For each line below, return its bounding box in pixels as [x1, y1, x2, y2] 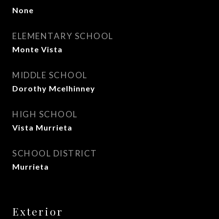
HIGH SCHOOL [12, 109, 78, 119]
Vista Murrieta [12, 123, 72, 132]
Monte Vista [12, 44, 63, 54]
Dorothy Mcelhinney [12, 84, 95, 93]
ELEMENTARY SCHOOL [12, 31, 113, 41]
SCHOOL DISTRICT [12, 148, 97, 158]
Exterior [12, 204, 64, 218]
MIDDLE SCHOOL [12, 70, 88, 80]
